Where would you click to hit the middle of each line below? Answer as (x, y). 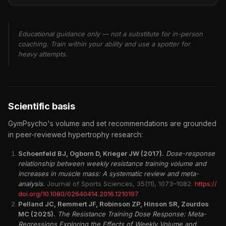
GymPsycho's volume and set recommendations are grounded (112, 123)
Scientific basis (42, 106)
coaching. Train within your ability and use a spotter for (104, 44)
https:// (206, 183)
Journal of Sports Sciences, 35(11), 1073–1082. (120, 183)
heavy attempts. (43, 54)
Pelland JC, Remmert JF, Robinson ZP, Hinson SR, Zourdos (114, 204)
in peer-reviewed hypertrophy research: (75, 134)
